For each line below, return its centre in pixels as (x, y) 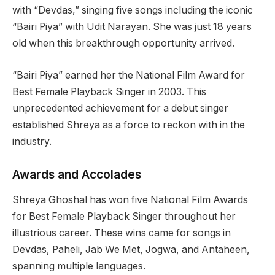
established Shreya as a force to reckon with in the (129, 125)
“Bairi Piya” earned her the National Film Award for (129, 75)
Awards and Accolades (77, 174)
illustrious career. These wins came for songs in (122, 233)
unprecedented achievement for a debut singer (120, 108)
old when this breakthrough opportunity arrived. (123, 43)
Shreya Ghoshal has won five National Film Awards (130, 199)
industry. (32, 141)
